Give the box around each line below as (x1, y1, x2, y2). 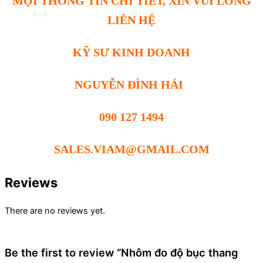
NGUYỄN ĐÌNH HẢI (74, 78, 189, 92)
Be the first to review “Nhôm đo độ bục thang (5, 245, 238, 259)
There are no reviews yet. (5, 205, 105, 216)
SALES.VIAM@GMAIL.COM (53, 142, 210, 156)
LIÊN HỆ (107, 14, 156, 27)
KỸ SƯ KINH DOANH (73, 46, 190, 59)
